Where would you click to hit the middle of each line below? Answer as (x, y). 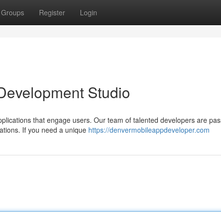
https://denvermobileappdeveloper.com (149, 130)
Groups (13, 12)
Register (52, 12)
